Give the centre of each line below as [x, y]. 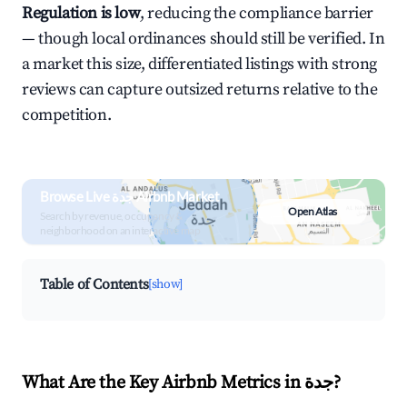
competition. [67, 115]
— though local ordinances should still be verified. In [203, 39]
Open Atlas [313, 211]
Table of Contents [94, 284]
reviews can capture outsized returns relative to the [200, 89]
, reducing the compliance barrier [257, 13]
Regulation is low [81, 13]
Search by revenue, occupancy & [111, 215]
